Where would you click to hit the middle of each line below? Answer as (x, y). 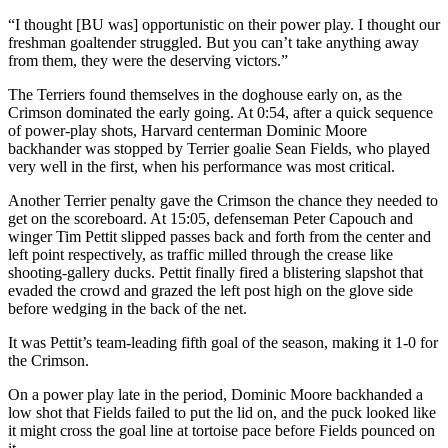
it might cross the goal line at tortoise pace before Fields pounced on (221, 431)
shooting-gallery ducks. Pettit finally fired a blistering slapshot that (215, 273)
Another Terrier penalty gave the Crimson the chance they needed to (223, 201)
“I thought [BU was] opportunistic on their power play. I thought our (224, 25)
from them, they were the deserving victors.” (148, 61)
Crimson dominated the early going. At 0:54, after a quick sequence (220, 113)
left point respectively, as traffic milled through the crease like (200, 255)
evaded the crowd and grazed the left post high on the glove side (210, 291)
